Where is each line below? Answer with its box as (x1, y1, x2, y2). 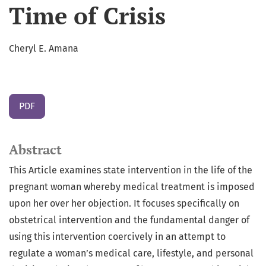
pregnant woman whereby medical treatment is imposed (9, 181, 255, 193)
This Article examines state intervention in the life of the (9, 164, 252, 176)
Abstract (9, 141, 62, 159)
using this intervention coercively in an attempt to (9, 231, 226, 243)
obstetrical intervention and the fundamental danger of (9, 214, 249, 226)
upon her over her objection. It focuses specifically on (9, 198, 239, 210)
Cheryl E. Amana (9, 43, 78, 55)
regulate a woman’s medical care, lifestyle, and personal (9, 248, 254, 259)
